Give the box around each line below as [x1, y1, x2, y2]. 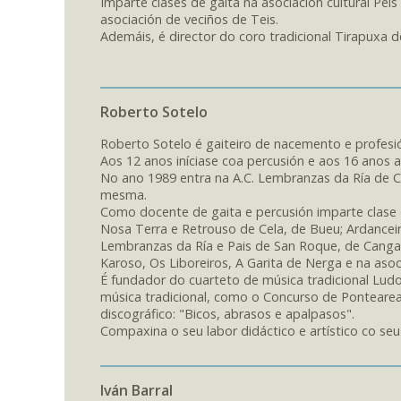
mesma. [100, 185, 147, 203]
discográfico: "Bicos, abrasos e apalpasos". [100, 304, 354, 322]
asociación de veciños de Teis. [100, 10, 278, 28]
